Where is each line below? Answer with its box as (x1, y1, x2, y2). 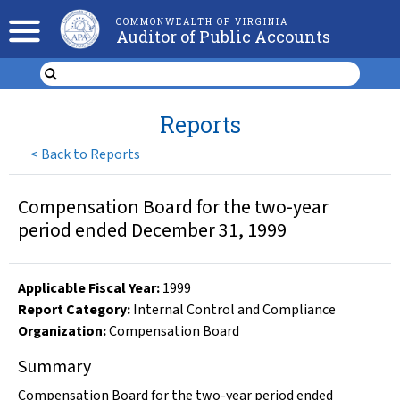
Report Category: (18, 300, 130, 320)
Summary (18, 354, 91, 379)
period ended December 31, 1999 (18, 217, 287, 245)
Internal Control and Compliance (133, 300, 336, 320)
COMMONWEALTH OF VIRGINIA (115, 16, 288, 28)
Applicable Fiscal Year (18, 279, 156, 298)
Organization (18, 321, 103, 341)
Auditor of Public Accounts (115, 26, 330, 47)
